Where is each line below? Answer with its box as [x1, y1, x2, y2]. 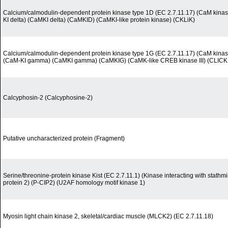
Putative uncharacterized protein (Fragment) [3, 135, 125, 142]
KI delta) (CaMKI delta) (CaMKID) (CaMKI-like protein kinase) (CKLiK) [3, 16, 195, 24]
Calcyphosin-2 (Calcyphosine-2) [3, 94, 93, 102]
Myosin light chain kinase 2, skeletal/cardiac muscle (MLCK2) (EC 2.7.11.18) [3, 213, 213, 220]
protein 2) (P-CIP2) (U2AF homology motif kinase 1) [3, 179, 145, 187]
